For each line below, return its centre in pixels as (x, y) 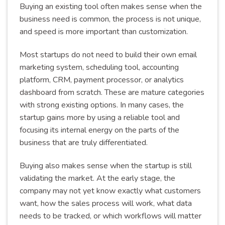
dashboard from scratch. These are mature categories (112, 92)
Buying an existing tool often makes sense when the (111, 7)
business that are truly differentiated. (84, 142)
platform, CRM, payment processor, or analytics (102, 80)
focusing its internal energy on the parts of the (99, 130)
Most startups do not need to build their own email (108, 54)
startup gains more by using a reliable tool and (100, 117)
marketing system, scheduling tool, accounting (99, 67)
